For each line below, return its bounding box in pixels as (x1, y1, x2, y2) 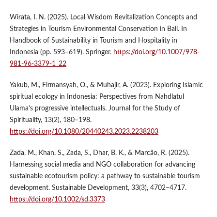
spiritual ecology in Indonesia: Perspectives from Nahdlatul (9, 93, 184, 100)
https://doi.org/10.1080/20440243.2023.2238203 (9, 128, 158, 135)
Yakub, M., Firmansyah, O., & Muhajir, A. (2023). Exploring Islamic (9, 81, 203, 89)
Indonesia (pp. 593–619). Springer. (9, 48, 113, 56)
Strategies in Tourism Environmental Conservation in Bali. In (9, 25, 187, 32)
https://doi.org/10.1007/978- (113, 48, 200, 56)
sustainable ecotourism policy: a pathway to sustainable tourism (9, 172, 200, 180)
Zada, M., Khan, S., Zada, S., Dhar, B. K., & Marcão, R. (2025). (9, 149, 189, 156)
